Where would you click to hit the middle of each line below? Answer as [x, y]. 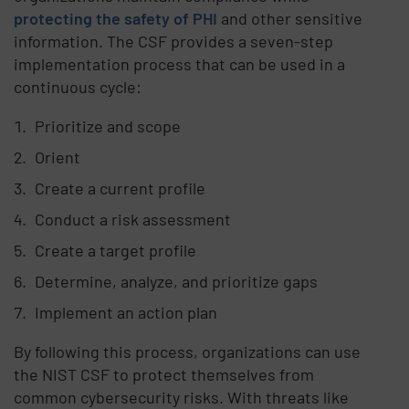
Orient [57, 157]
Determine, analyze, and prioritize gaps [176, 281]
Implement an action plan [126, 312]
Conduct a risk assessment [132, 219]
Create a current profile [120, 188]
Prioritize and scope [107, 126]
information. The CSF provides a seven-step [174, 41]
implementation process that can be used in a [180, 63]
